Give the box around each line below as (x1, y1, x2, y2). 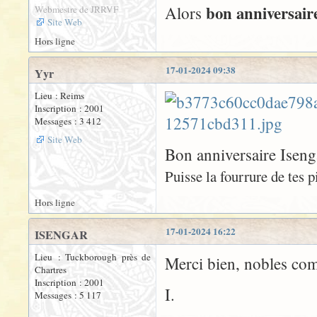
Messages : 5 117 (35, 289, 101, 302)
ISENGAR (35, 226, 88, 244)
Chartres (35, 263, 67, 277)
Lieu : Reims (35, 89, 84, 103)
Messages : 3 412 (35, 115, 101, 128)
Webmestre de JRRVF (35, 3, 118, 16)
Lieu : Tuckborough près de (35, 250, 151, 264)
